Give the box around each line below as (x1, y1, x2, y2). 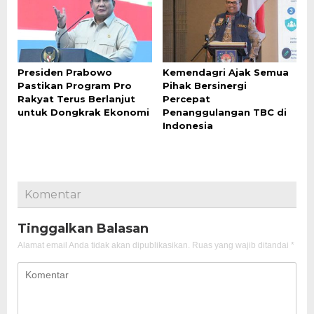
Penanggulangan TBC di (162, 106, 287, 118)
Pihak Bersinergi (162, 79, 247, 91)
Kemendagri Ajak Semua (162, 66, 289, 78)
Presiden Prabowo (18, 66, 112, 78)
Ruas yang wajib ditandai (192, 240, 291, 250)
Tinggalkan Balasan (18, 220, 149, 236)
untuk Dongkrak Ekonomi (18, 106, 149, 118)
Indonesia (162, 119, 213, 131)
